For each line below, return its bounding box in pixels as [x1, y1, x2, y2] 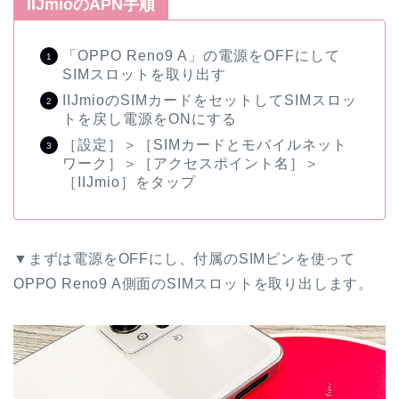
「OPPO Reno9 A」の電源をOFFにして [62, 47, 340, 63]
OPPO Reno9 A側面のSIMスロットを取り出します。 [13, 275, 373, 291]
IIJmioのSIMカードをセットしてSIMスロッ [62, 92, 357, 108]
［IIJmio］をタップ [62, 174, 196, 190]
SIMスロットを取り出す [62, 66, 226, 82]
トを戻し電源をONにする [62, 110, 237, 126]
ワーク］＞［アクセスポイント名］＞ [62, 155, 320, 171]
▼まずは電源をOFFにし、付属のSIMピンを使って [13, 250, 355, 266]
